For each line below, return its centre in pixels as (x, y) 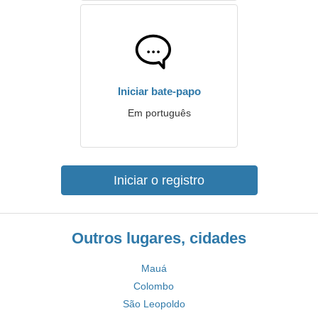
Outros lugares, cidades (159, 238)
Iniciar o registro (159, 180)
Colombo (154, 286)
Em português (159, 113)
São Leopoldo (154, 304)
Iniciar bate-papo (159, 91)
